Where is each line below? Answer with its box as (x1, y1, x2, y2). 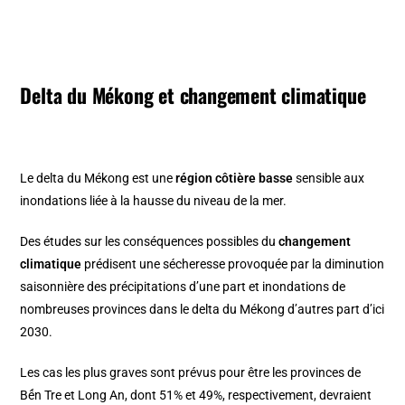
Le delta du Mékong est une (20, 171, 176, 186)
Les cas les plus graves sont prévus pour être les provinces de (20, 365, 362, 381)
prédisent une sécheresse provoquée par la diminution (81, 257, 385, 272)
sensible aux (293, 171, 365, 186)
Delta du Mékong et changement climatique (20, 80, 366, 110)
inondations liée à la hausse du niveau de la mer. (20, 193, 287, 209)
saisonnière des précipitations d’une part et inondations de (20, 279, 346, 295)
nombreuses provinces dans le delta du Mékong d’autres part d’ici (20, 302, 385, 317)
